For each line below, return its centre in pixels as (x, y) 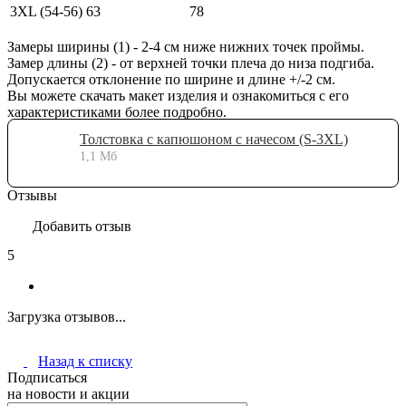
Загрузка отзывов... (67, 316)
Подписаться (47, 378)
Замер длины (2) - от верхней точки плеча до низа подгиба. (191, 63)
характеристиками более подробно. (117, 111)
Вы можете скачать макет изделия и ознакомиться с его (178, 95)
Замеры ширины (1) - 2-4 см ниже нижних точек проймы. (186, 46)
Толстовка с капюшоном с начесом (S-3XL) (214, 139)
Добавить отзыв (82, 226)
